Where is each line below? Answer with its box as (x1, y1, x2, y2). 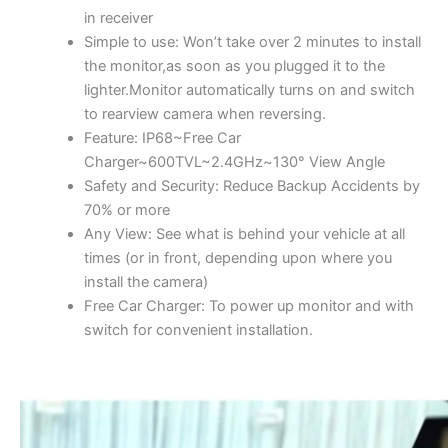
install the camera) (83, 273, 208, 292)
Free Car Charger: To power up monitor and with (83, 297, 414, 316)
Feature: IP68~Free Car (83, 129, 241, 148)
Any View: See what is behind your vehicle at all (83, 225, 405, 244)
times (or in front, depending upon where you (83, 249, 392, 268)
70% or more (83, 201, 170, 220)
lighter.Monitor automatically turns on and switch (83, 81, 415, 100)
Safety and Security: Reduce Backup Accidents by (83, 177, 420, 196)
